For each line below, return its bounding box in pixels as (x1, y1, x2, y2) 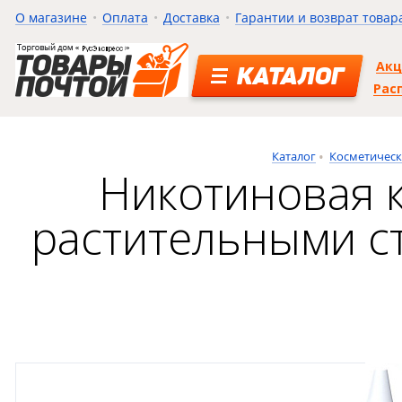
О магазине (14, 9, 87, 26)
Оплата (101, 9, 148, 26)
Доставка (162, 9, 220, 26)
